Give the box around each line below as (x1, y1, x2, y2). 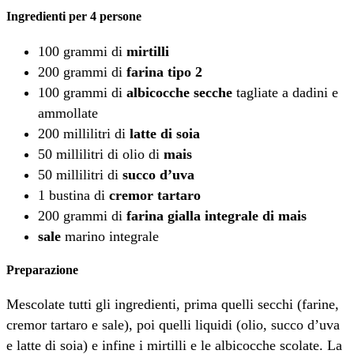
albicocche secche (126, 84, 232, 100)
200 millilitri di (38, 125, 130, 141)
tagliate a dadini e (232, 84, 338, 100)
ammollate (38, 104, 98, 121)
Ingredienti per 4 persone (6, 9, 141, 24)
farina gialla (126, 207, 201, 224)
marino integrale (61, 228, 159, 244)
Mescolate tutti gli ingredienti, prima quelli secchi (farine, (6, 296, 339, 313)
